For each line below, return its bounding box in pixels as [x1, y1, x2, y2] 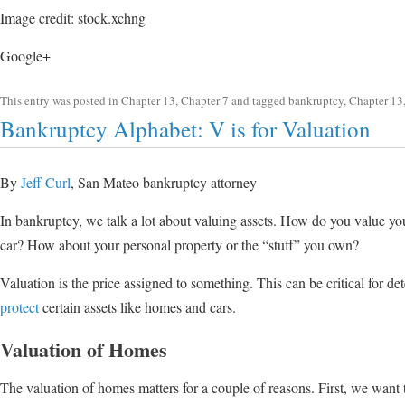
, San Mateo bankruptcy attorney [71, 173, 257, 193]
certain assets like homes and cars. [39, 297, 236, 317]
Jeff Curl [21, 173, 71, 193]
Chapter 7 [181, 92, 229, 109]
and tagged [229, 92, 288, 109]
